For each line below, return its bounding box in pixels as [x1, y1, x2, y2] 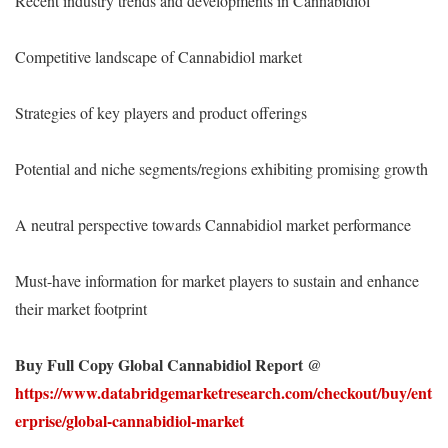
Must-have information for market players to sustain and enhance [15, 269, 419, 291]
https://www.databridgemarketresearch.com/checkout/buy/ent [15, 380, 432, 404]
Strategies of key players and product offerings [15, 101, 307, 123]
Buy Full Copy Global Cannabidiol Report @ [15, 352, 322, 376]
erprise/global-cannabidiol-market [15, 408, 244, 432]
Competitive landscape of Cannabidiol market [15, 45, 302, 67]
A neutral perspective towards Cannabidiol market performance [15, 213, 411, 235]
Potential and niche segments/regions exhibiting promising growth [15, 157, 428, 179]
